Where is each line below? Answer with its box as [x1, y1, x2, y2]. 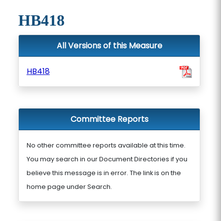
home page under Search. [26, 183, 112, 191]
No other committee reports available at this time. [26, 141, 185, 149]
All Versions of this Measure [56, 40, 162, 51]
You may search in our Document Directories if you [26, 155, 187, 163]
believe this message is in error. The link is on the [26, 169, 181, 177]
